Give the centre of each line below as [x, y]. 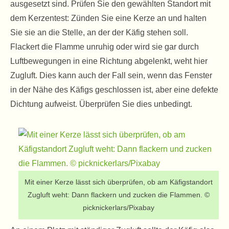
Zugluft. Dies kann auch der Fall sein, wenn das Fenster [111, 75]
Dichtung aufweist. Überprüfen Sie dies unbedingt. [101, 104]
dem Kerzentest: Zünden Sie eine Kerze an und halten [108, 18]
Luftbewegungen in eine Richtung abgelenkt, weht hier [109, 61]
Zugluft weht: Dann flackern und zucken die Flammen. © [119, 195]
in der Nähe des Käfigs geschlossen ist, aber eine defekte [114, 90]
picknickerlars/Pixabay [119, 208]
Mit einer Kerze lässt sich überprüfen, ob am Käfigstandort [119, 182]
